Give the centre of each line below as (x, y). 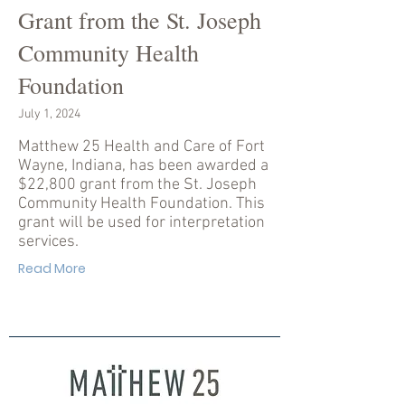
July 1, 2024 (49, 114)
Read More (52, 268)
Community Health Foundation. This (141, 204)
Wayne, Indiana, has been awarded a (143, 166)
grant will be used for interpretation (141, 223)
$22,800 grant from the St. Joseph (137, 185)
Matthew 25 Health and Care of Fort (141, 147)
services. (48, 242)
